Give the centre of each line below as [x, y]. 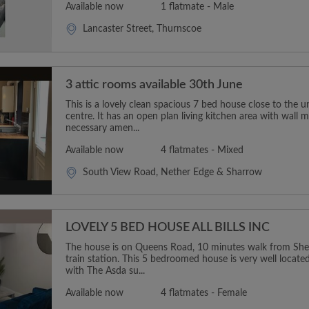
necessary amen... [102, 128]
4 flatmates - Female [204, 293]
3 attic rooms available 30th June [154, 84]
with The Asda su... [105, 271]
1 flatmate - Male [197, 7]
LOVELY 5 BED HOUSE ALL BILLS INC [168, 228]
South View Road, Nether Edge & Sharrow [172, 172]
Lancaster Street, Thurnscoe [142, 29]
